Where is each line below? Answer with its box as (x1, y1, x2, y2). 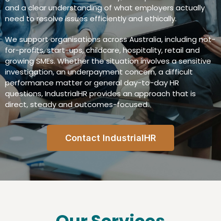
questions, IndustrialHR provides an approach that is (5, 88, 196, 99)
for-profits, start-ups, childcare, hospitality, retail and (5, 45, 200, 56)
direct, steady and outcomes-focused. (5, 99, 149, 110)
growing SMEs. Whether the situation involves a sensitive (5, 56, 211, 67)
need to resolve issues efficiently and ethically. (5, 13, 177, 24)
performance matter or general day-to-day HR (5, 77, 179, 88)
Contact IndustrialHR (65, 133, 156, 144)
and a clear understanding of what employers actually (5, 2, 205, 13)
